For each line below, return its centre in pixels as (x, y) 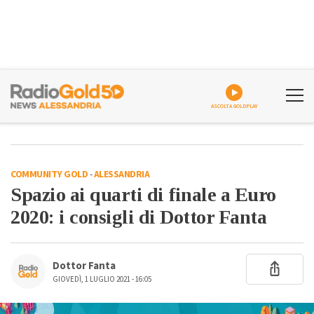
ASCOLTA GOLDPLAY (234, 106)
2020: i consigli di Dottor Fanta (138, 217)
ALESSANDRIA (121, 175)
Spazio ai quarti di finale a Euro (143, 194)
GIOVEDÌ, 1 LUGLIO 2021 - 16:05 (102, 279)
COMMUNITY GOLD (49, 175)
